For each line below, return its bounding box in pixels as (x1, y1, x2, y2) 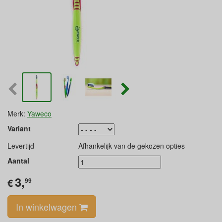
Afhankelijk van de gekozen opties (78, 141, 185, 151)
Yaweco (27, 109, 52, 118)
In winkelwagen (16, 200, 79, 213)
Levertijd (7, 141, 34, 151)
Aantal (7, 156, 29, 166)
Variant (7, 123, 31, 133)
